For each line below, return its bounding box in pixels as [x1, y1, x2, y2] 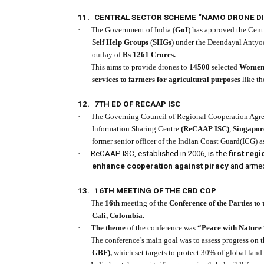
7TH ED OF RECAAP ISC [94, 100, 180, 109]
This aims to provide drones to [91, 62, 189, 72]
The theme [91, 223, 126, 233]
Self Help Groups [92, 38, 148, 47]
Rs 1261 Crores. [123, 50, 177, 60]
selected [212, 62, 239, 72]
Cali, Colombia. [92, 211, 144, 220]
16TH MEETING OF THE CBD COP [94, 186, 216, 196]
